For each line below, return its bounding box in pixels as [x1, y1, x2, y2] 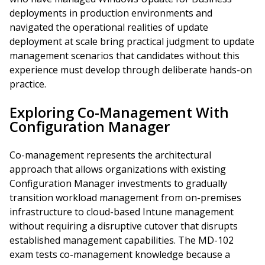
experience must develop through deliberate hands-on [9, 63, 252, 76]
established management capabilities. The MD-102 [9, 234, 234, 247]
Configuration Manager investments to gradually [9, 177, 227, 190]
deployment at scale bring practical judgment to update [9, 35, 254, 48]
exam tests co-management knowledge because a [9, 248, 230, 261]
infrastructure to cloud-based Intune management [9, 205, 234, 218]
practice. [9, 77, 46, 91]
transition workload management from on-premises [9, 191, 241, 204]
